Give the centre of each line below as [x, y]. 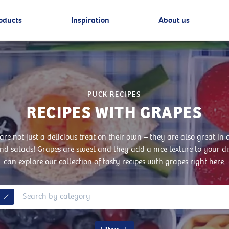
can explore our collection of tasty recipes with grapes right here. [114, 162]
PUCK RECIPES [114, 94]
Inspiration [90, 20]
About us [174, 20]
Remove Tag [23, 201]
